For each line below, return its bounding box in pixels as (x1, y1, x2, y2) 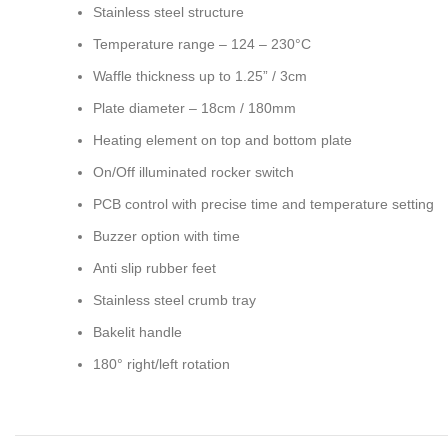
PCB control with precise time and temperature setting (93, 196, 434, 212)
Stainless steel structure (93, 4, 244, 20)
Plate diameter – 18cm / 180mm (93, 100, 296, 116)
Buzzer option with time (93, 228, 240, 244)
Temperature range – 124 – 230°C (93, 36, 311, 52)
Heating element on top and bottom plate (93, 132, 352, 148)
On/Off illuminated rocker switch (93, 164, 294, 180)
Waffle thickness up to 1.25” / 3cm (93, 68, 307, 84)
